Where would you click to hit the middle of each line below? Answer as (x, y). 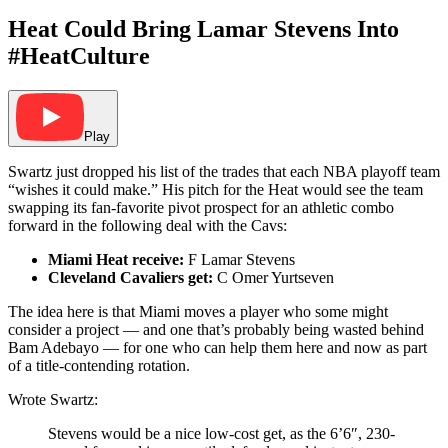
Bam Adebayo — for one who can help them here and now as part (217, 348)
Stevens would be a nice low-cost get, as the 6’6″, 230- (221, 434)
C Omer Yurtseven (273, 278)
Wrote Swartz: (53, 400)
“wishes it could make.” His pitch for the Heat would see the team (215, 190)
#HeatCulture (79, 56)
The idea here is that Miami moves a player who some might (198, 312)
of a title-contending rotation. (99, 366)
